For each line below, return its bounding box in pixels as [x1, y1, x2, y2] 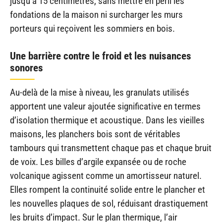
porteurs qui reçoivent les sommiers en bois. [10, 23, 175, 35]
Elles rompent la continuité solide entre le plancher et [10, 183, 205, 195]
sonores [10, 61, 43, 74]
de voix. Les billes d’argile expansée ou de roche [10, 156, 186, 167]
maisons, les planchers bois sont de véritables [10, 128, 180, 140]
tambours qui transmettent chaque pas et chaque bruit [10, 142, 212, 154]
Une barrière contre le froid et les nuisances [10, 50, 191, 62]
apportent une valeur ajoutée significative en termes [10, 100, 201, 112]
